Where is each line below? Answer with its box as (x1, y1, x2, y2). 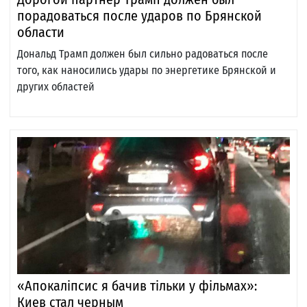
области (17, 24, 64, 41)
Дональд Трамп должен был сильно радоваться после (17, 47, 268, 61)
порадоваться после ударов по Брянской (17, 8, 262, 25)
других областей (17, 80, 95, 94)
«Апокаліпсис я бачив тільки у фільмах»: (17, 278, 257, 295)
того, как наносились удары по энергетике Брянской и (17, 64, 276, 77)
